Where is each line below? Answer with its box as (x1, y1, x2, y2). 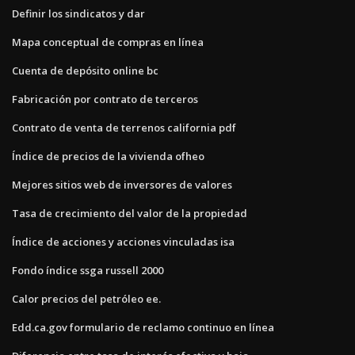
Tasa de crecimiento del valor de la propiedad (12, 205, 247, 220)
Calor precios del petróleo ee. (12, 291, 161, 306)
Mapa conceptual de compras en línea (12, 34, 204, 49)
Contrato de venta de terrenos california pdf (12, 120, 236, 135)
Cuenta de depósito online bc (12, 63, 158, 78)
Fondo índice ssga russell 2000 (12, 262, 163, 277)
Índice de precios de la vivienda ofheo (12, 148, 204, 163)
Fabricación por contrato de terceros (12, 91, 198, 106)
